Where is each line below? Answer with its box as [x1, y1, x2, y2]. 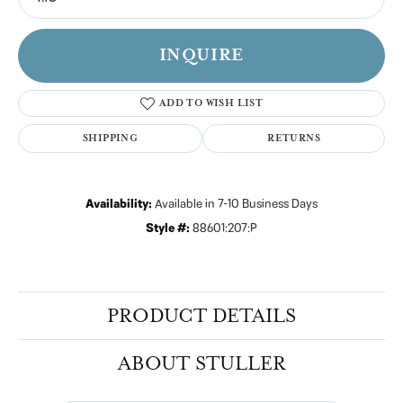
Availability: [85, 194, 152, 213]
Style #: [146, 219, 190, 237]
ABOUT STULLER [117, 351, 286, 375]
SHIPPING [83, 131, 139, 144]
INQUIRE [158, 44, 245, 66]
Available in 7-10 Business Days [155, 194, 318, 213]
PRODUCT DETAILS [107, 303, 296, 327]
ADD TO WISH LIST [158, 96, 264, 109]
